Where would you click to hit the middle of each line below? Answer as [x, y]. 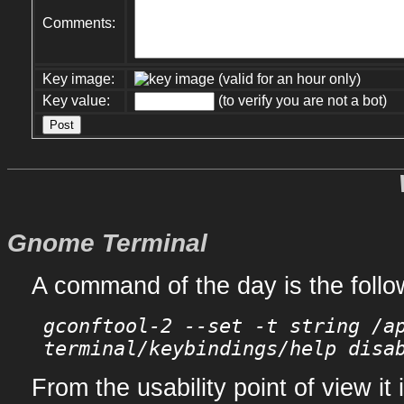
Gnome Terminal [107, 243]
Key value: [77, 101]
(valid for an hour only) [288, 79]
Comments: [79, 23]
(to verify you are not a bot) [301, 101]
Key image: [79, 79]
